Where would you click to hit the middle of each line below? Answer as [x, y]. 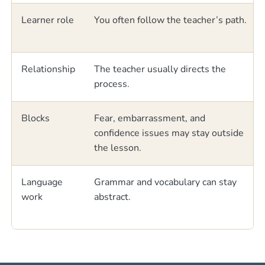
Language [42, 182]
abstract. [113, 197]
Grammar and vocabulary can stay [166, 182]
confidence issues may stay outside [169, 133]
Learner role [48, 20]
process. [112, 84]
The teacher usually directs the [160, 69]
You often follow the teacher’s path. [171, 20]
